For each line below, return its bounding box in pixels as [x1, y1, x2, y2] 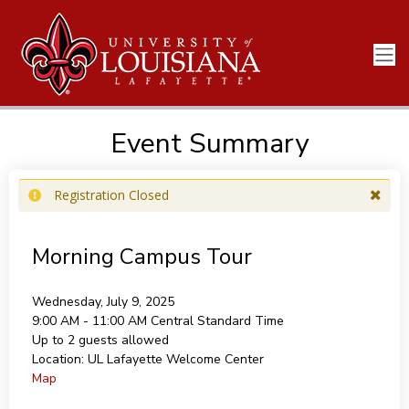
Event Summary [110, 125, 309, 163]
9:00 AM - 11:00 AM [31, 312, 151, 330]
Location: [31, 351, 84, 368]
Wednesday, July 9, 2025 [31, 293, 174, 310]
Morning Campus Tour [31, 242, 252, 271]
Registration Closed [53, 186, 169, 204]
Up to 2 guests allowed [31, 331, 169, 349]
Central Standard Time [150, 312, 284, 330]
